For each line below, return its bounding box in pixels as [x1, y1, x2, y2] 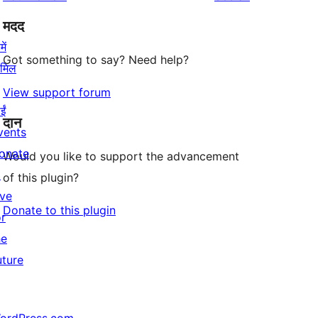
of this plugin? [3, 170, 79, 185]
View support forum [3, 85, 111, 100]
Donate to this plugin [3, 203, 116, 218]
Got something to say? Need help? [3, 53, 189, 67]
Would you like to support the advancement [3, 149, 239, 164]
